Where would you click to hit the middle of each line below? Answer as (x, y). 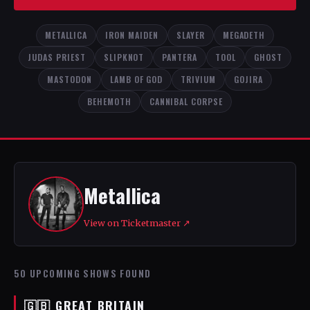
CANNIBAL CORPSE (186, 101)
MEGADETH (244, 35)
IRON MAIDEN (132, 35)
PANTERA (180, 57)
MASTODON (70, 79)
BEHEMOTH (109, 101)
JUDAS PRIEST (57, 57)
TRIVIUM (199, 79)
